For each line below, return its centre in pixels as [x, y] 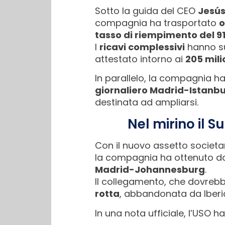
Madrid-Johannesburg [150, 170]
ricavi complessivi [142, 47]
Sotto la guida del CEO [146, 11]
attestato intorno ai [140, 59]
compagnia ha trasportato [157, 23]
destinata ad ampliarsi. [147, 102]
